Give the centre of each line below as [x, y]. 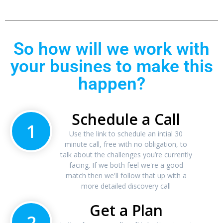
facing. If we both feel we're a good [126, 165]
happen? [111, 84]
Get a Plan [126, 211]
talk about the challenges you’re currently [126, 155]
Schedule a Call [126, 119]
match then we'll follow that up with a [126, 176]
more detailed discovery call [126, 186]
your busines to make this [111, 67]
